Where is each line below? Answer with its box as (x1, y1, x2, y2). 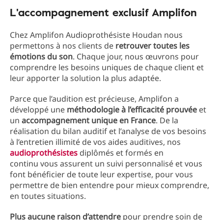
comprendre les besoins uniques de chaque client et (10, 62, 204, 73)
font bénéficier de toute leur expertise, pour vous (10, 169, 193, 180)
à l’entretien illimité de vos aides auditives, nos (10, 137, 181, 148)
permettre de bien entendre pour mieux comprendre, (10, 180, 209, 191)
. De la (156, 115, 178, 126)
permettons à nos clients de (10, 40, 115, 52)
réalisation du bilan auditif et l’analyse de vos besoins (10, 126, 206, 137)
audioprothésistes (10, 147, 80, 159)
